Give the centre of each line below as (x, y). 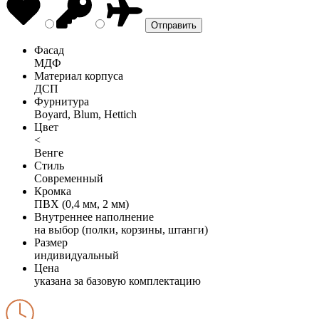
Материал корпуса (79, 75)
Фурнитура (62, 101)
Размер (51, 242)
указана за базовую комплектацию (117, 281)
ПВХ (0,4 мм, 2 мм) (82, 204)
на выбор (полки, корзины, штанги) (121, 229)
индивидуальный (77, 255)
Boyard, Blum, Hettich (85, 114)
